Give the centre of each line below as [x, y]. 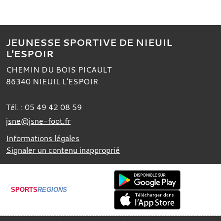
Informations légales [43, 138]
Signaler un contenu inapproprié [63, 150]
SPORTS [24, 190]
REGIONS [52, 190]
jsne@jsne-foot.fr [38, 121]
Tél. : [15, 107]
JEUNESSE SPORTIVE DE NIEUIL [89, 42]
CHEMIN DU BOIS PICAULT [59, 69]
